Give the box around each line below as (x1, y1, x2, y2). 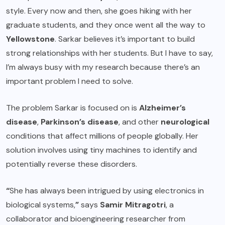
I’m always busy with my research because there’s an (6, 61, 200, 72)
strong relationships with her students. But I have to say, (6, 47, 213, 58)
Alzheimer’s (139, 102, 186, 113)
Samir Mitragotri (100, 199, 166, 210)
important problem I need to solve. (6, 75, 133, 86)
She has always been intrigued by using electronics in (10, 185, 204, 196)
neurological (161, 116, 209, 127)
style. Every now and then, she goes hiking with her (6, 5, 192, 16)
